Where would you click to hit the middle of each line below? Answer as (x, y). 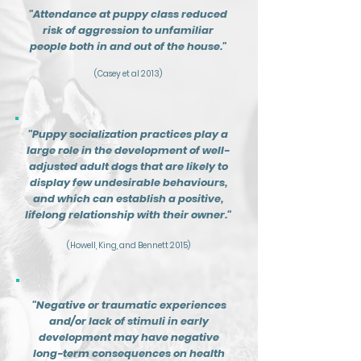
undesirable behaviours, (160, 183)
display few (62, 183)
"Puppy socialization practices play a (128, 134)
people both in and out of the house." (128, 46)
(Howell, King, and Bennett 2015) (128, 245)
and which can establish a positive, (128, 199)
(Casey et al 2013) (128, 74)
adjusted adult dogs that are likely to (128, 166)
